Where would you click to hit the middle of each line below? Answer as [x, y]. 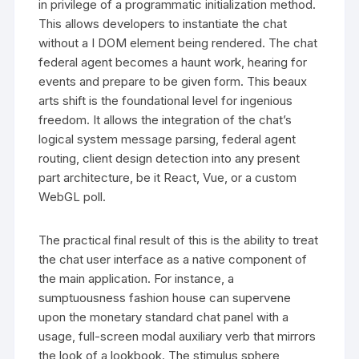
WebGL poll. [73, 196]
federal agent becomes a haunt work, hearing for [173, 62]
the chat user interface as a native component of [173, 259]
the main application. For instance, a [137, 278]
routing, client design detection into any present [169, 158]
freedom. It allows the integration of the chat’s [165, 119]
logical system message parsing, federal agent [167, 139]
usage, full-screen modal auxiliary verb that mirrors [177, 336]
